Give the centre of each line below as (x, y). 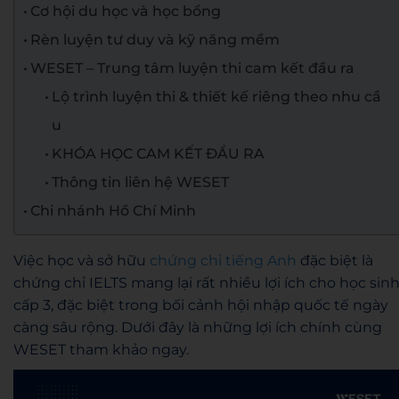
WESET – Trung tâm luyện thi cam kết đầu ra (193, 68)
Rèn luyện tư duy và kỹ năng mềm (155, 40)
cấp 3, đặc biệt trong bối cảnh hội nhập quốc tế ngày (201, 305)
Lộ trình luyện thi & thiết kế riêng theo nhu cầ (217, 97)
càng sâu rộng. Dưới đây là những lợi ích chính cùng (198, 327)
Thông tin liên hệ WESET (141, 182)
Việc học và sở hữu (81, 261)
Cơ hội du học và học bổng (126, 11)
